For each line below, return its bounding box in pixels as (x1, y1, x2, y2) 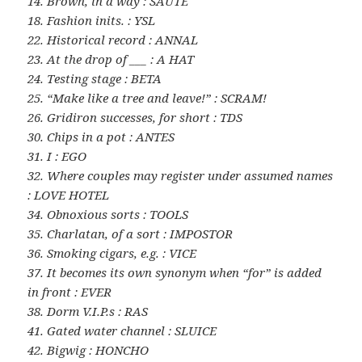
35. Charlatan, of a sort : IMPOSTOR (27, 225, 234, 242)
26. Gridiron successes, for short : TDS (27, 109, 243, 126)
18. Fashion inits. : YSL (27, 12, 156, 29)
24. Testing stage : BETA (27, 70, 162, 87)
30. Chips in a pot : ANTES (27, 128, 175, 145)
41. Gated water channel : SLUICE (27, 322, 217, 339)
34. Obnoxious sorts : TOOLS (27, 206, 189, 223)
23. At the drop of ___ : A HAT (27, 51, 195, 68)
